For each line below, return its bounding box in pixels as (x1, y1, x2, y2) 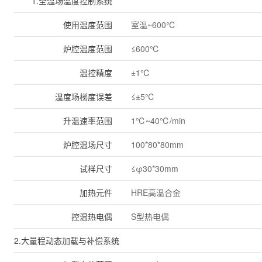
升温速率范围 (63, 115, 112, 126)
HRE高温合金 (131, 187, 181, 198)
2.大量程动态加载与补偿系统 (14, 235, 119, 246)
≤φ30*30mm (131, 163, 178, 174)
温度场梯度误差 (55, 91, 112, 102)
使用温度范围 (63, 19, 112, 30)
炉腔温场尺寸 (63, 139, 112, 150)
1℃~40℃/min (131, 115, 185, 126)
